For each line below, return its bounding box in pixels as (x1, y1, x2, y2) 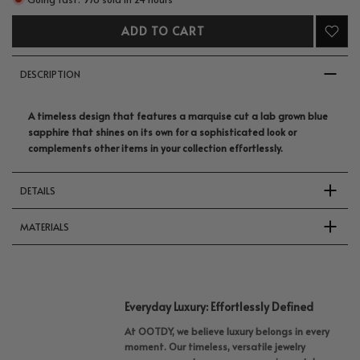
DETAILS (20, 184, 55, 198)
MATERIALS (20, 220, 69, 234)
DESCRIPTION (20, 67, 80, 81)
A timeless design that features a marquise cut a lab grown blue (28, 109, 328, 123)
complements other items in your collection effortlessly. (28, 141, 285, 155)
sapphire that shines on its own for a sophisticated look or (28, 125, 297, 139)
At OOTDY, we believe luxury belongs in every (125, 325, 329, 338)
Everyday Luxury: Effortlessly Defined (125, 299, 313, 315)
